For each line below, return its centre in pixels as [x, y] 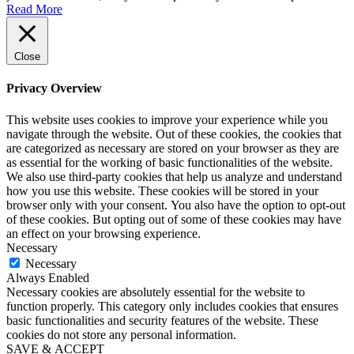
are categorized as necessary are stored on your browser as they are [173, 148]
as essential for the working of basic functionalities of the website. [169, 162]
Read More [34, 9]
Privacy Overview [54, 88]
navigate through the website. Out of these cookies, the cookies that [174, 134]
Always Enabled [48, 277]
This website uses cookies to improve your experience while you [167, 119]
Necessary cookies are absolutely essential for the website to [156, 292]
